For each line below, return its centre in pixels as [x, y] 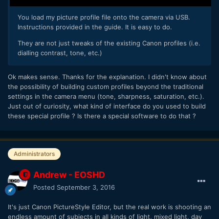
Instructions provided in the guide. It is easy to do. [95, 27]
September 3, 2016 [86, 187]
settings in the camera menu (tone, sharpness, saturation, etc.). [106, 97]
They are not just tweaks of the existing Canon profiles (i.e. [109, 43]
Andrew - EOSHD [69, 175]
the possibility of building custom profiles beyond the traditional [106, 87]
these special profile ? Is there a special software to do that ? [102, 116]
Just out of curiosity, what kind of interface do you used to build [107, 106]
